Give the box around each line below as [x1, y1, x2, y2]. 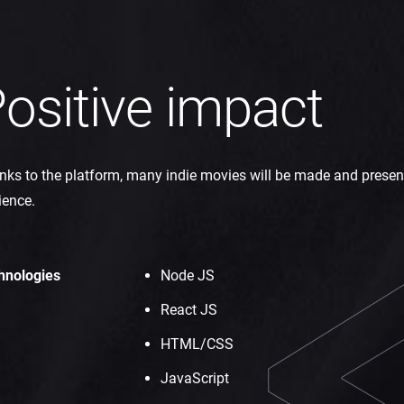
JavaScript [160, 370, 229, 387]
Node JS [160, 267, 215, 284]
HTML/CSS [160, 335, 234, 353]
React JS [160, 301, 217, 318]
